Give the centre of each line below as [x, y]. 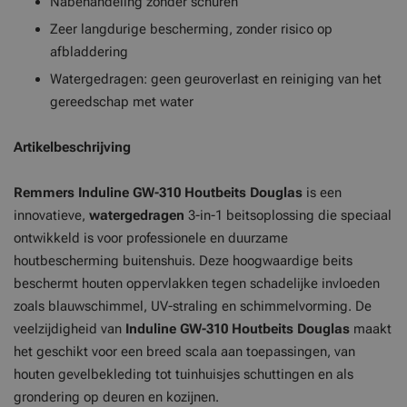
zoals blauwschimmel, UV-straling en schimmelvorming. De [193, 306]
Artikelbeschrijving [74, 147]
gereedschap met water [122, 102]
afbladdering [89, 52]
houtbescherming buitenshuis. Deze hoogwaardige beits [183, 261]
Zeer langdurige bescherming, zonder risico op [191, 29]
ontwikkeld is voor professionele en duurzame [151, 238]
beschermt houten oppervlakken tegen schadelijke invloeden [197, 283]
